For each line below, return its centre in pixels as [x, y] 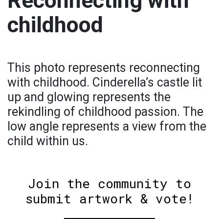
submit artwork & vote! [109, 199]
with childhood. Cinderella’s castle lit [105, 83]
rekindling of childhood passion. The [105, 112]
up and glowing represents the [89, 97]
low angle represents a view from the [107, 127]
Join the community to [109, 184]
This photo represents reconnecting [104, 68]
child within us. [48, 141]
